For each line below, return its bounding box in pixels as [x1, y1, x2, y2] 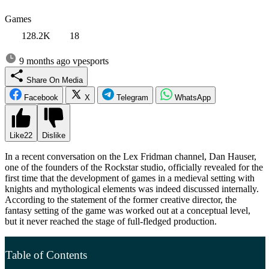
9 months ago [17, 55, 73, 66]
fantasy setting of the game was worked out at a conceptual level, [5, 205, 250, 216]
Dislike [42, 130, 65, 140]
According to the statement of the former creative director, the [5, 194, 237, 205]
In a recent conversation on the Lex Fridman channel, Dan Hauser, [5, 151, 256, 162]
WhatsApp [175, 92, 211, 102]
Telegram [116, 92, 148, 102]
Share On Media [62, 75, 83, 85]
